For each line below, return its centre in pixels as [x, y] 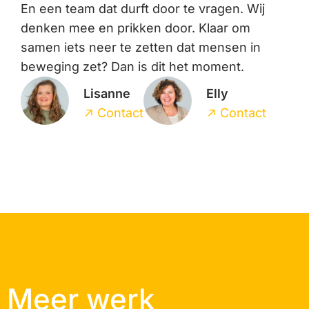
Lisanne [107, 93]
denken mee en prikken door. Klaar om [136, 28]
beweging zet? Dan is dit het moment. [132, 66]
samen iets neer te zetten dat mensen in [141, 47]
